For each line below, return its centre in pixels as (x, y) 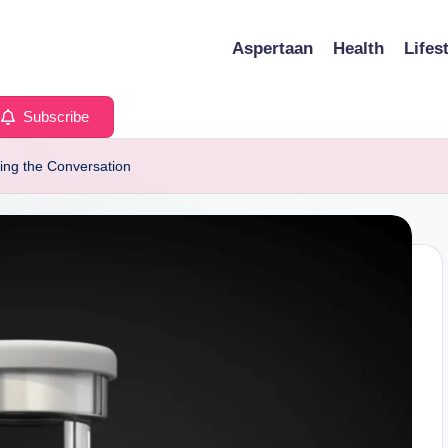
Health (358, 48)
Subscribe (54, 116)
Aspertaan (272, 48)
